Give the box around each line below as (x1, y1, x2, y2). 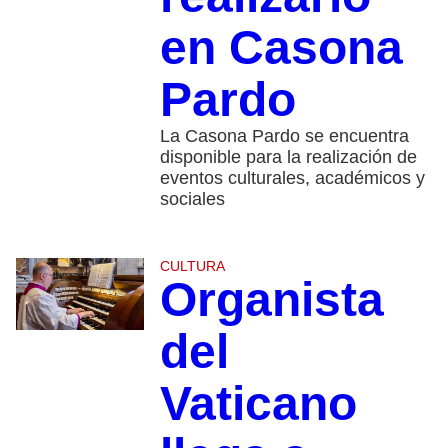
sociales (159, 188, 225, 209)
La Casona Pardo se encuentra (159, 125, 409, 146)
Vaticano (159, 376, 357, 430)
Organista (159, 272, 384, 326)
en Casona (159, 20, 403, 74)
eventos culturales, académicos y (159, 167, 425, 188)
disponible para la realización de (159, 146, 417, 167)
